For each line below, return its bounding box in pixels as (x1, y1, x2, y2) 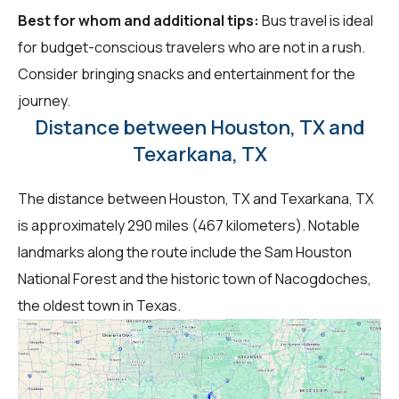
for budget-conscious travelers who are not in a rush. (18, 37, 365, 57)
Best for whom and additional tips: (18, 10, 259, 30)
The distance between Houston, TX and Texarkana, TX (18, 188, 374, 208)
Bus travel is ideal (259, 10, 373, 30)
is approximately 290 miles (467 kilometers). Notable (18, 215, 360, 235)
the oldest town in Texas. (18, 295, 181, 315)
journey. (18, 90, 70, 110)
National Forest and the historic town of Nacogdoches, (18, 268, 371, 289)
